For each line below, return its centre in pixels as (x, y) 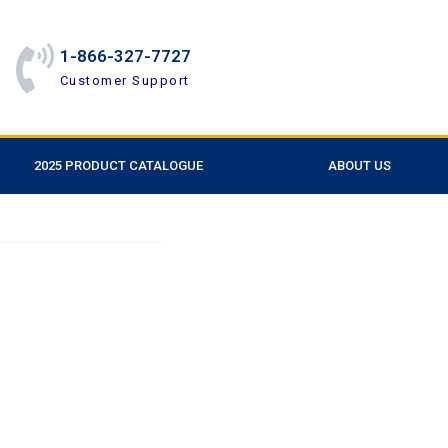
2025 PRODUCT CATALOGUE (118, 165)
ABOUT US (359, 165)
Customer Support (124, 80)
